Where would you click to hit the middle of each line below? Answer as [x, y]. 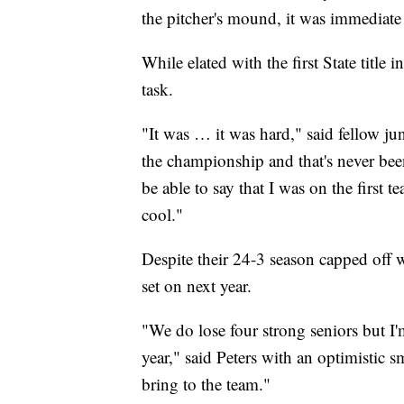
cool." [162, 214]
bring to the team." [206, 383]
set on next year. [197, 285]
